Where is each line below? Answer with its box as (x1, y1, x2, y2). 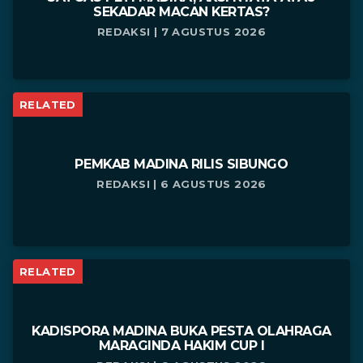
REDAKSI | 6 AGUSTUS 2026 (96, 177, 267, 190)
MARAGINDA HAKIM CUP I (98, 337, 265, 353)
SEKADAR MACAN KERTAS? (93, 3, 270, 19)
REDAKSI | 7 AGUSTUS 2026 (96, 24, 267, 38)
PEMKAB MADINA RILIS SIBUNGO (75, 156, 288, 172)
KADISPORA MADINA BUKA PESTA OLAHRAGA (32, 322, 331, 339)
